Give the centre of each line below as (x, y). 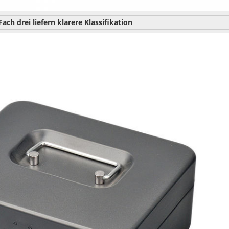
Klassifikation (107, 22)
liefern (45, 22)
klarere (70, 22)
